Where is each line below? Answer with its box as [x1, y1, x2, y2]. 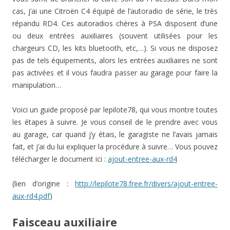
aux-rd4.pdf [12, 190, 50, 201]
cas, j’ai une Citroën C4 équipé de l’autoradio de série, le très [12, 6, 218, 16]
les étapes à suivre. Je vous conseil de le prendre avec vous [12, 117, 218, 127]
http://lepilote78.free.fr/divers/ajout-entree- [75, 178, 218, 188]
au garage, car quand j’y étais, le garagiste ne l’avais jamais [12, 129, 218, 139]
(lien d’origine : [12, 178, 75, 188]
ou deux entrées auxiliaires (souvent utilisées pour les [12, 30, 218, 41]
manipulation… [12, 80, 61, 90]
